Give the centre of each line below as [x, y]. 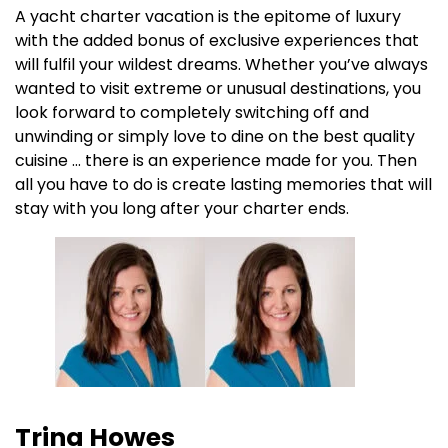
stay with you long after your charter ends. [182, 209]
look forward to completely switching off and [192, 113]
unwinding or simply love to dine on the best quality [215, 137]
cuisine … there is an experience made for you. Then [216, 161]
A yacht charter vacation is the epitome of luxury [208, 17]
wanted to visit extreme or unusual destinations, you [218, 89]
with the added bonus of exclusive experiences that [217, 41]
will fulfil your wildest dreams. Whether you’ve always [221, 65]
